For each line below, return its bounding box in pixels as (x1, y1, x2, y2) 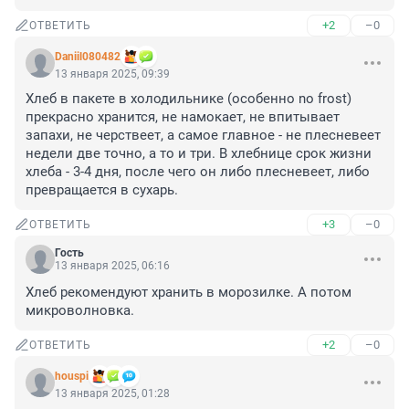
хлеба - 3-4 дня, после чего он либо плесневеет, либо (26, 163, 370, 181)
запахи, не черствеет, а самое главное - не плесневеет (26, 127, 381, 144)
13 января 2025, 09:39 (55, 68, 170, 81)
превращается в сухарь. (26, 182, 178, 199)
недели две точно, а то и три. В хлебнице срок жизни (26, 145, 372, 163)
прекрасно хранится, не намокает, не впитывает (26, 109, 340, 126)
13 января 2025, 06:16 (55, 259, 170, 273)
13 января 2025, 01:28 (55, 387, 170, 401)
